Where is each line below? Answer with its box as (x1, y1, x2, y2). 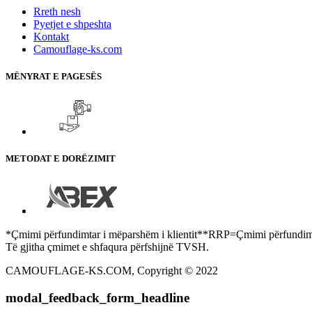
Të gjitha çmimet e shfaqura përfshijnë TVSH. (6, 241, 209, 253)
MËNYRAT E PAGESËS (6, 70, 102, 81)
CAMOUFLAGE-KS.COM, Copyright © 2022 (6, 265, 218, 277)
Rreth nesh (33, 5, 81, 17)
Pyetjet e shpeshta (33, 17, 111, 30)
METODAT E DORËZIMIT (6, 153, 116, 164)
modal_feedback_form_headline (6, 290, 189, 306)
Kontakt (33, 30, 69, 42)
